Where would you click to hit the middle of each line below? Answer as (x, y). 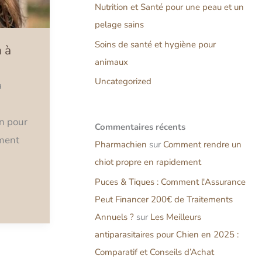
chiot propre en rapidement (148, 162)
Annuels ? (114, 217)
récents (170, 127)
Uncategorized (123, 82)
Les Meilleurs (176, 217)
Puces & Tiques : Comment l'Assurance (170, 182)
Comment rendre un (202, 145)
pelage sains (119, 24)
